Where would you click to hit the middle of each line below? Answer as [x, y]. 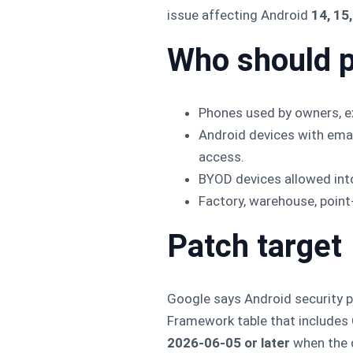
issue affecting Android [239, 15]
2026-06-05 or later [229, 342]
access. [221, 156]
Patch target [255, 246]
